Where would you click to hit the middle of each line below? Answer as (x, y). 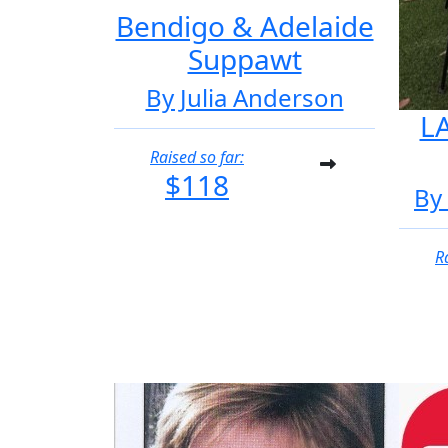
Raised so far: (197, 157)
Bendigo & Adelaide (244, 26)
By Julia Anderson (244, 97)
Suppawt (244, 59)
